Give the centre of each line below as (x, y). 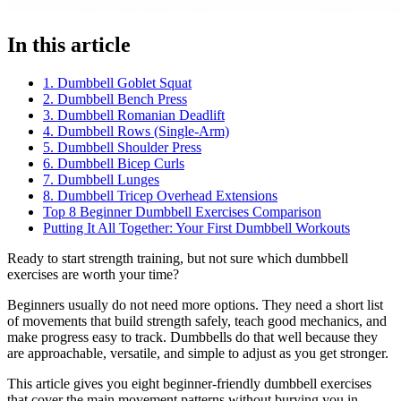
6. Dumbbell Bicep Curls (114, 164)
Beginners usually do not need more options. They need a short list (195, 305)
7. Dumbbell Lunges (101, 180)
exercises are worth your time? (93, 275)
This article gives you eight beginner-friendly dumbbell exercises (189, 384)
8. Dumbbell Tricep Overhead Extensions (160, 196)
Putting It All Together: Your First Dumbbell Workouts (196, 228)
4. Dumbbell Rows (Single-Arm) (136, 132)
